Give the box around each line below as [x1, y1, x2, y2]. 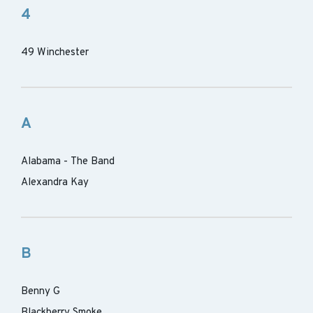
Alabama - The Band [21, 155, 115, 168]
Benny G [21, 285, 60, 298]
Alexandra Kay [21, 176, 89, 189]
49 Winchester [21, 46, 89, 59]
